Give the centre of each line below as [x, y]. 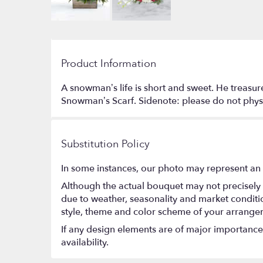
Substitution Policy [105, 144]
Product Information [109, 64]
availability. [85, 243]
